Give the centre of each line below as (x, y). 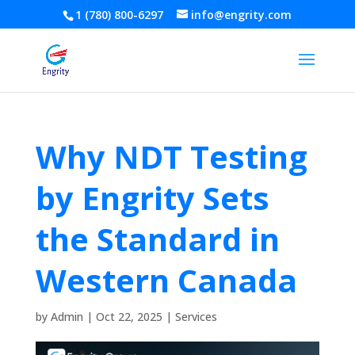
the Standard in (157, 239)
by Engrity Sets (152, 198)
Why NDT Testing (171, 157)
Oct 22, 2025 (129, 317)
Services (196, 317)
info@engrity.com (242, 14)
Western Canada (166, 280)
